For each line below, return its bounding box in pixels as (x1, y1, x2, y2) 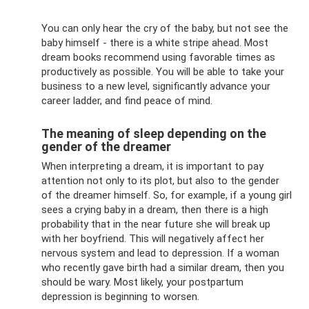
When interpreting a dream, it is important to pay (41, 159, 263, 172)
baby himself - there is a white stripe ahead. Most (41, 36, 268, 49)
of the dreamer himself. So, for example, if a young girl (41, 188, 292, 201)
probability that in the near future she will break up (41, 217, 270, 230)
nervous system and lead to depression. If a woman (41, 246, 279, 259)
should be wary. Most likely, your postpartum (41, 275, 243, 288)
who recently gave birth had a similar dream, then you (41, 261, 284, 274)
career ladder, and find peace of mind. (41, 94, 212, 107)
